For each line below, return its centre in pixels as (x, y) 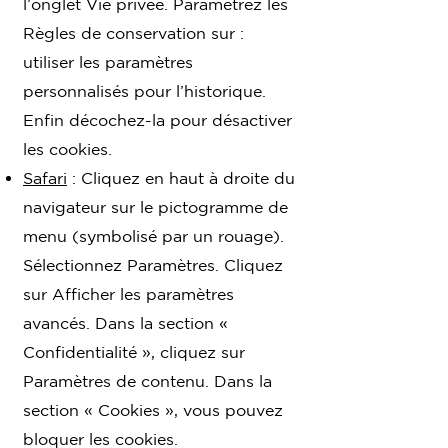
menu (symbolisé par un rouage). (153, 235)
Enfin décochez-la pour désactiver (157, 119)
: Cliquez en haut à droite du (181, 177)
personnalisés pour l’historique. (144, 90)
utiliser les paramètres (108, 61)
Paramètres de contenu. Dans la (147, 380)
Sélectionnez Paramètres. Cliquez (153, 264)
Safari (45, 177)
